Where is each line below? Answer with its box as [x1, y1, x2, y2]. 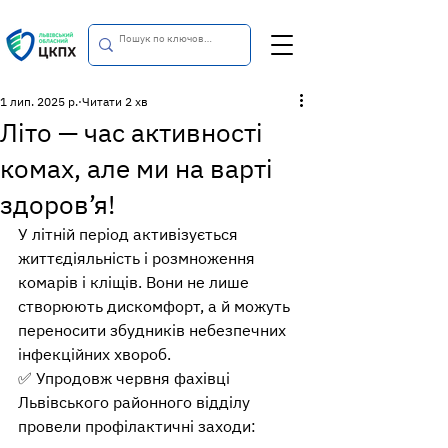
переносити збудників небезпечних [18, 320, 290, 340]
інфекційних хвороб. [18, 344, 171, 364]
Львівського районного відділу [18, 392, 254, 412]
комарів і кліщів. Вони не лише [18, 272, 253, 292]
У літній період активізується [18, 224, 242, 244]
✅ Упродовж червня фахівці [18, 368, 234, 388]
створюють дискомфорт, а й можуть [18, 296, 294, 316]
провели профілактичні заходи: [18, 416, 256, 436]
